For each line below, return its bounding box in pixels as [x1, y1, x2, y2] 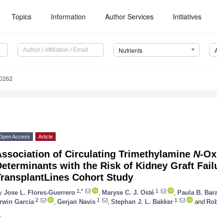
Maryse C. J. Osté [102, 188, 154, 196]
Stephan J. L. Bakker [111, 198, 173, 205]
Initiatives [173, 12, 202, 21]
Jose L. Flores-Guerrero [4, 188, 75, 196]
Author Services [105, 12, 154, 21]
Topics [12, 12, 32, 21]
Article [38, 134, 53, 140]
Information [51, 12, 86, 21]
